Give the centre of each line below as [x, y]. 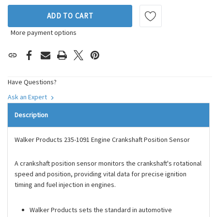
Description [31, 115]
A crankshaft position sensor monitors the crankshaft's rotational [108, 163]
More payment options [44, 33]
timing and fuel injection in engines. [65, 185]
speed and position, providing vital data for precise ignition [101, 174]
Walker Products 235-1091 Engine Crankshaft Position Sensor [102, 140]
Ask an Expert [28, 97]
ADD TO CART [70, 16]
